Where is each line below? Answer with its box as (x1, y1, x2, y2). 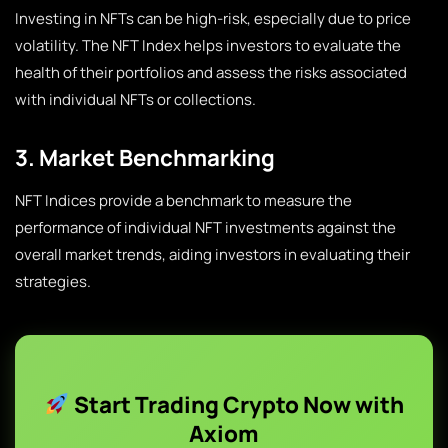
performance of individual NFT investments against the (15, 217, 396, 238)
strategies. (15, 271, 91, 292)
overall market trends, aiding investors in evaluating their (15, 244, 410, 265)
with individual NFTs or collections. (15, 89, 256, 110)
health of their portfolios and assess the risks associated (15, 62, 407, 83)
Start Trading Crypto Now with (69, 389, 404, 420)
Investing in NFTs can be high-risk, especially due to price (15, 8, 411, 29)
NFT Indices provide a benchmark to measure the (15, 190, 352, 211)
